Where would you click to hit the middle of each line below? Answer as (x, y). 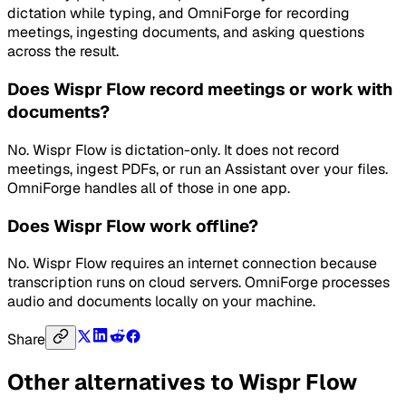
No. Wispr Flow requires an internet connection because (192, 264)
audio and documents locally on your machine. (161, 302)
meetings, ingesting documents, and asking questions (186, 33)
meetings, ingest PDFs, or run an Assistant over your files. (198, 169)
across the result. (63, 52)
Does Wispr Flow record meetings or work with (200, 90)
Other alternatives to (123, 382)
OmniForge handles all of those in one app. (149, 188)
